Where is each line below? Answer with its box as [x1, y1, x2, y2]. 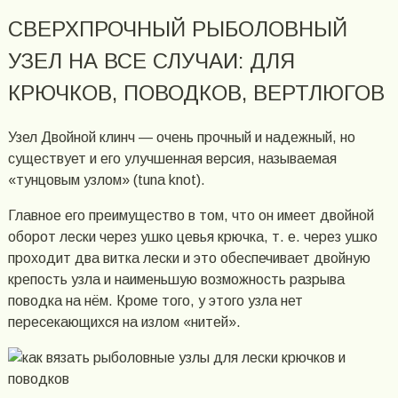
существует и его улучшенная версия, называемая [7, 150, 337, 166]
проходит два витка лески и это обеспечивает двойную [7, 250, 370, 266]
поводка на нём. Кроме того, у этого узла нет [7, 292, 303, 308]
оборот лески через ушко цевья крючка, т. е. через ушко [7, 228, 378, 244]
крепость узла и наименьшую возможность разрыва [7, 271, 345, 287]
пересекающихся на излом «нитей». [7, 314, 241, 330]
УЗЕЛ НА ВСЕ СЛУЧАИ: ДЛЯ [7, 48, 295, 73]
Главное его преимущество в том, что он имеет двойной [7, 207, 374, 223]
